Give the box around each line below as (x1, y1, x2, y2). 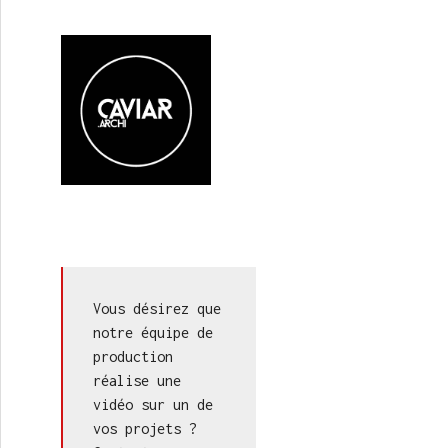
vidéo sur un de (93, 396, 213, 413)
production (93, 348, 173, 365)
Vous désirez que (93, 300, 221, 317)
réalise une (93, 372, 181, 389)
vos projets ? (93, 420, 197, 437)
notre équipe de (93, 324, 213, 341)
